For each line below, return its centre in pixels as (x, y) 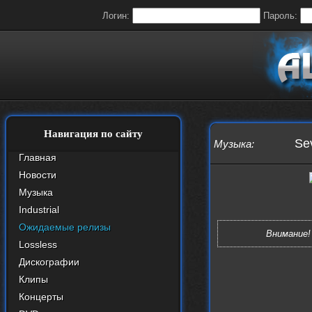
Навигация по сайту (93, 134)
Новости (38, 175)
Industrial (39, 210)
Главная (38, 157)
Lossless (38, 244)
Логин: (117, 16)
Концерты (41, 297)
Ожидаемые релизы (65, 227)
